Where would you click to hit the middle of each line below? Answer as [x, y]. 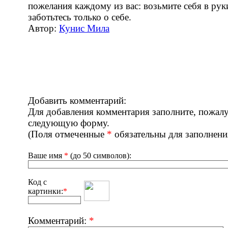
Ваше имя [46, 155]
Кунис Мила [84, 28]
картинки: [46, 191]
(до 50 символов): [100, 155]
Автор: [44, 28]
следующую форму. [69, 123]
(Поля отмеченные [67, 134]
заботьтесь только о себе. [80, 17]
